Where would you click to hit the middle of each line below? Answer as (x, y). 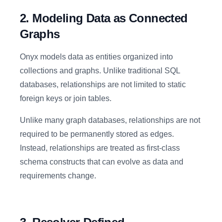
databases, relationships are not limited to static (103, 84)
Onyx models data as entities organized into (96, 57)
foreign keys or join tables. (66, 98)
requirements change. (58, 176)
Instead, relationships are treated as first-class (100, 148)
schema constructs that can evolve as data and (102, 162)
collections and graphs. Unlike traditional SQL (100, 71)
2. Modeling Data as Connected (104, 18)
